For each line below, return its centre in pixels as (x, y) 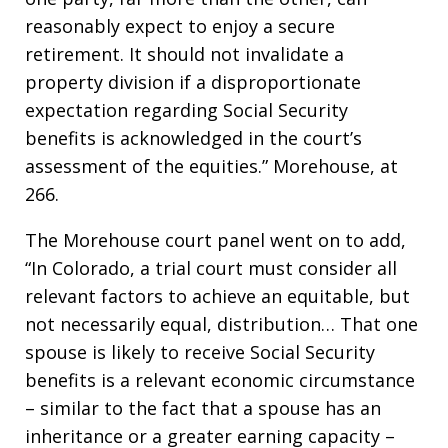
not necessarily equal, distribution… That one (221, 324)
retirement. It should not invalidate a (184, 54)
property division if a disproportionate (193, 82)
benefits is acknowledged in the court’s (193, 138)
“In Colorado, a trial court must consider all (211, 268)
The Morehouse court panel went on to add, (215, 240)
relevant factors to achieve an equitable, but (217, 296)
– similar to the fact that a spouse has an (203, 408)
